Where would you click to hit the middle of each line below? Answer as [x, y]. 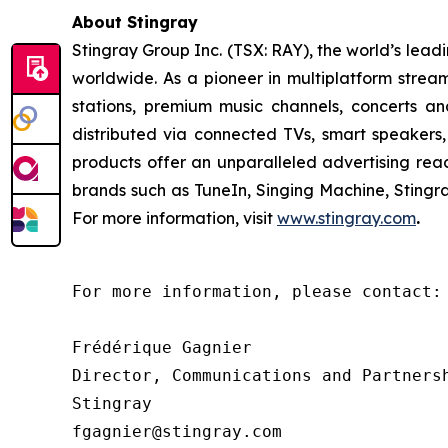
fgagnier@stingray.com [177, 431]
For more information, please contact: [257, 291]
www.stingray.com [346, 217]
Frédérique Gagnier [162, 347]
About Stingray [135, 21]
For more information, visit [174, 217]
